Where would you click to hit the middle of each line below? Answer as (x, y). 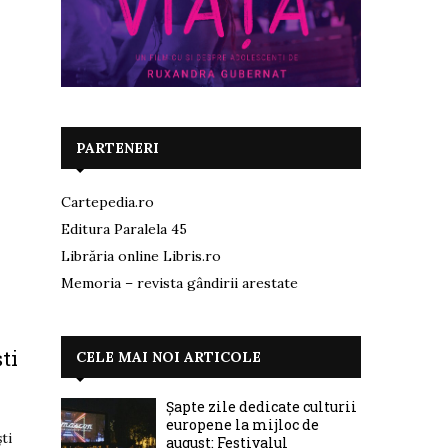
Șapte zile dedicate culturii (261, 406)
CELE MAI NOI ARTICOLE (168, 356)
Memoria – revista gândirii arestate (179, 282)
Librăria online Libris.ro (141, 255)
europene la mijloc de (242, 424)
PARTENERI (117, 147)
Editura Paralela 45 (124, 228)
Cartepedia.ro (107, 201)
